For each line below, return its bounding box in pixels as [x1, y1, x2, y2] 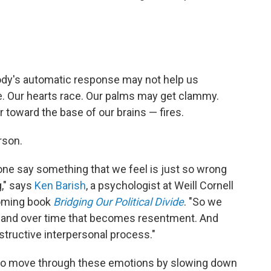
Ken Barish [34, 179, 86, 192]
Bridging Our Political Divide [53, 195, 184, 208]
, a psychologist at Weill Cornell [86, 179, 233, 192]
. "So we [184, 195, 222, 208]
